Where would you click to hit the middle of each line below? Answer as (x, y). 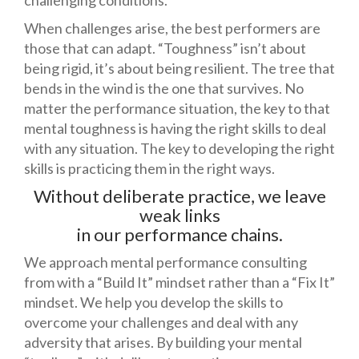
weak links (179, 215)
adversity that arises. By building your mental (163, 342)
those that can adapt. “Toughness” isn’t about (165, 48)
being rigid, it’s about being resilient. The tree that (179, 68)
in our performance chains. (179, 234)
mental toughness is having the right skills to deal (175, 128)
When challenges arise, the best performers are (172, 28)
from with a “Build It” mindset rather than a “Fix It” (179, 282)
